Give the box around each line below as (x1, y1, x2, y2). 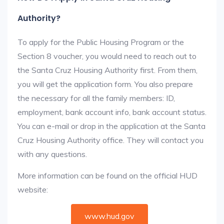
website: (17, 184, 48, 194)
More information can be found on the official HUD (17, 170, 197, 180)
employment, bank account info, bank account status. (17, 107, 206, 117)
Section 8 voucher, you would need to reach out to (17, 51, 196, 61)
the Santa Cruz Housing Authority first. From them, (17, 65, 197, 75)
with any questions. (17, 149, 87, 159)
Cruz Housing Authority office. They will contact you (17, 135, 203, 145)
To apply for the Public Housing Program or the (17, 37, 184, 47)
